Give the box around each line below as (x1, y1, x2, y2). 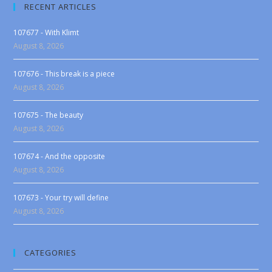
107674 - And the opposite (13, 151, 106, 161)
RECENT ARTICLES (24, 1, 97, 12)
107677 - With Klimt (13, 27, 80, 38)
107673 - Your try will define (13, 192, 109, 203)
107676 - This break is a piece (13, 69, 115, 79)
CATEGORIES (24, 247, 77, 258)
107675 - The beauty (13, 110, 84, 120)
